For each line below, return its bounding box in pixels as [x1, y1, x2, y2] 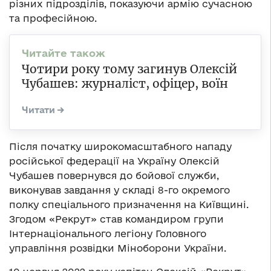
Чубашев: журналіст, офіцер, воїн [22, 76, 228, 91]
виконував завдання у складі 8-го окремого [9, 184, 230, 195]
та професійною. [9, 12, 97, 24]
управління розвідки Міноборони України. [9, 242, 226, 253]
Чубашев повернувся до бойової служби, [9, 169, 219, 181]
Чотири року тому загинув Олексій [22, 61, 237, 76]
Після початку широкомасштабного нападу [9, 140, 232, 152]
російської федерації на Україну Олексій [9, 155, 220, 166]
